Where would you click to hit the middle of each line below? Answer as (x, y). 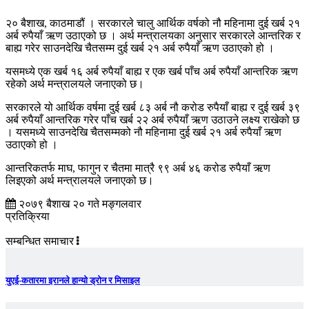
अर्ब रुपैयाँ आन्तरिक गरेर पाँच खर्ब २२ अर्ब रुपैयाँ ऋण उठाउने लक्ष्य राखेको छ (152, 120)
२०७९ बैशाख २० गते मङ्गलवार (79, 204)
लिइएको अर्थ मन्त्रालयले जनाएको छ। (82, 181)
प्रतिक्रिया (28, 217)
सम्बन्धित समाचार (41, 241)
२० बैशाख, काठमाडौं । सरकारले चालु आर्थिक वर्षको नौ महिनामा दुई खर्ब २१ (153, 23)
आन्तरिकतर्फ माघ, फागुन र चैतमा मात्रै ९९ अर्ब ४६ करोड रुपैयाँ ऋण (138, 168)
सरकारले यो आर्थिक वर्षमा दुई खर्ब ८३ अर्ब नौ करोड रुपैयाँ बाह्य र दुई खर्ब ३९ (153, 108)
